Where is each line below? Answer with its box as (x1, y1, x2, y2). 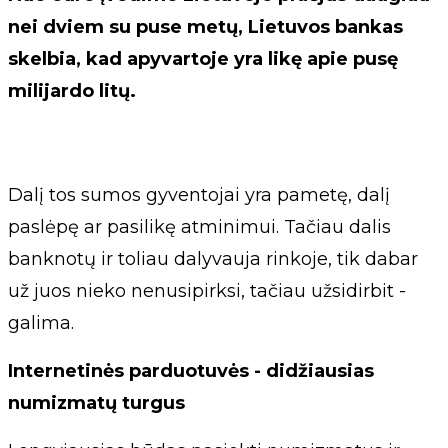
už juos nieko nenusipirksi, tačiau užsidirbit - (8, 280, 406, 303)
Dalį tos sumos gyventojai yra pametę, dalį (8, 184, 390, 207)
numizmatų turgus (8, 392, 185, 415)
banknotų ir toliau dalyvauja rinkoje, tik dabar (8, 248, 418, 271)
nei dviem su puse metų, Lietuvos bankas (8, 16, 403, 39)
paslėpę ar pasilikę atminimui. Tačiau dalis (8, 216, 391, 239)
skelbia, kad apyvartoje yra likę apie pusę (8, 48, 398, 71)
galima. (8, 312, 74, 335)
